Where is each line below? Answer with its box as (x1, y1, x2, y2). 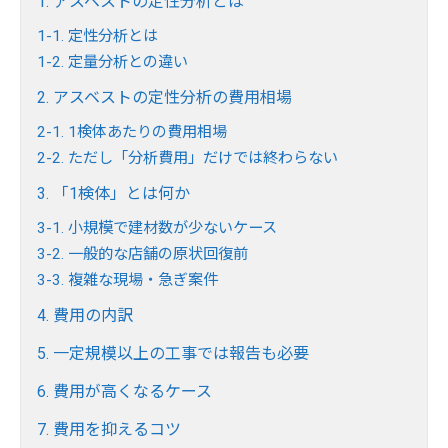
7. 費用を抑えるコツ (37, 420, 181, 440)
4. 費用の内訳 (37, 306, 133, 326)
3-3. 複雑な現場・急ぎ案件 (37, 271, 218, 290)
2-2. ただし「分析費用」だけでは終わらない (37, 149, 338, 168)
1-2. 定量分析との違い (37, 53, 188, 72)
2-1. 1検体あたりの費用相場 (37, 123, 227, 142)
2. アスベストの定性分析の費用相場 (37, 88, 292, 108)
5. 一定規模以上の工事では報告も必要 (37, 344, 309, 364)
